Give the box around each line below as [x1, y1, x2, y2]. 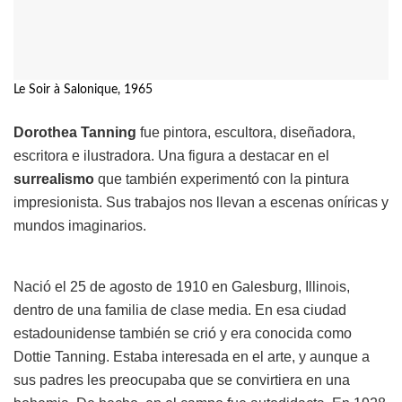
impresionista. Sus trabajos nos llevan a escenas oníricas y [13, 195, 389, 211]
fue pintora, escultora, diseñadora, [136, 125, 355, 141]
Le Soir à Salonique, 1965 [13, 83, 153, 96]
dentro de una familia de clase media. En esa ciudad [13, 302, 346, 319]
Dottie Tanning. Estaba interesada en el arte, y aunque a [13, 349, 370, 365]
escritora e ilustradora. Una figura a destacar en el [13, 148, 329, 164]
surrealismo [13, 171, 94, 188]
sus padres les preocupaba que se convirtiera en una [13, 372, 350, 389]
